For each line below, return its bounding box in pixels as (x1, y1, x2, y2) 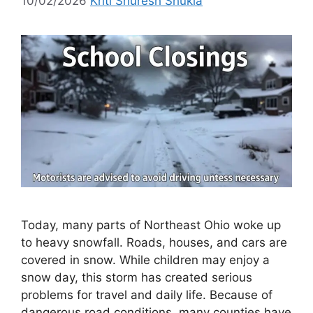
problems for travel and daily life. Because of (21, 287, 272, 302)
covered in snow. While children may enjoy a (21, 252, 270, 267)
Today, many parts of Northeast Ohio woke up (21, 217, 281, 232)
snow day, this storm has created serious (21, 270, 252, 284)
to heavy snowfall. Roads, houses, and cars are (21, 235, 287, 249)
